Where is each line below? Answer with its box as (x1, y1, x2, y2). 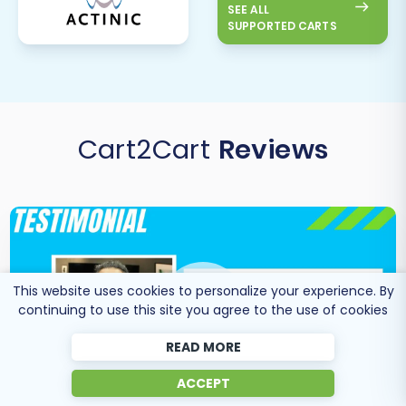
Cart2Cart (77, 130, 218, 168)
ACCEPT (176, 374, 230, 392)
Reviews (217, 130, 329, 168)
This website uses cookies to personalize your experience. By (12, 282, 394, 300)
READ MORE (165, 338, 241, 356)
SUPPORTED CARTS (227, 17, 337, 34)
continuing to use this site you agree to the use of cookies (18, 301, 388, 319)
